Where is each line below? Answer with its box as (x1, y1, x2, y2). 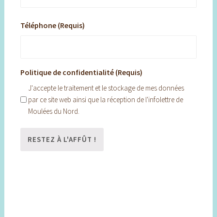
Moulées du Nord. (28, 106, 79, 116)
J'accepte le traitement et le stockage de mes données (28, 83, 184, 93)
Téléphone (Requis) (20, 20, 85, 30)
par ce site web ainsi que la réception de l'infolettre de (28, 94, 183, 104)
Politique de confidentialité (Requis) (20, 67, 142, 77)
